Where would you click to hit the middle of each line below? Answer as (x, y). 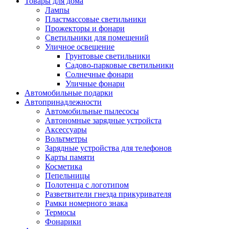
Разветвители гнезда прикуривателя (108, 194)
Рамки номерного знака (86, 203)
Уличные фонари (95, 83)
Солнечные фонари (99, 74)
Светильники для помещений (97, 37)
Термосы (60, 212)
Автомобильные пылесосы (92, 111)
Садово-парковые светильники (120, 65)
